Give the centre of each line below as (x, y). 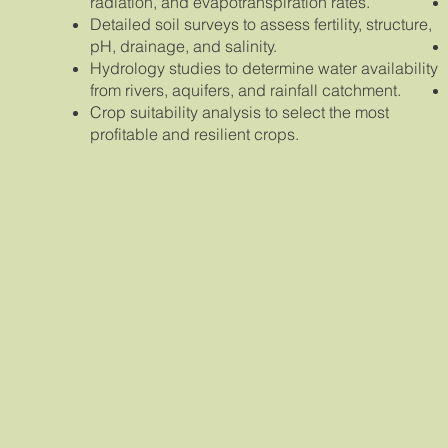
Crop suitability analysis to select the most (240, 112)
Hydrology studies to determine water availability (264, 68)
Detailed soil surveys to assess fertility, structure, (261, 24)
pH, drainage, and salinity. (184, 46)
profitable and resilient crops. (195, 134)
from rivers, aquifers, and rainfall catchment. (246, 90)
